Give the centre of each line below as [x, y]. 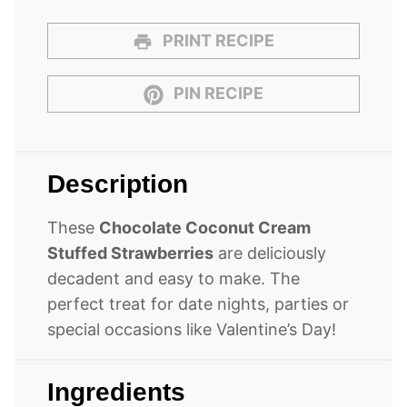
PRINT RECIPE [217, 40]
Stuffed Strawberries [130, 253]
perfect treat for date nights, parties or [198, 303]
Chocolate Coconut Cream [205, 227]
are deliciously [270, 253]
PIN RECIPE [217, 94]
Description [118, 184]
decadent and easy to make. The [174, 278]
